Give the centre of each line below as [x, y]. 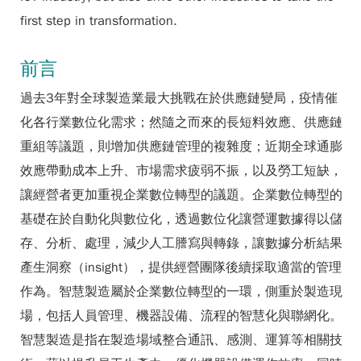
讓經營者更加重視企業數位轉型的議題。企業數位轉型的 [181, 195]
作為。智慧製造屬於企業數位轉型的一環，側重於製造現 [181, 292]
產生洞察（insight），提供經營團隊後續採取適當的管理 [181, 268]
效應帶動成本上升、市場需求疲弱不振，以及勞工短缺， [181, 171]
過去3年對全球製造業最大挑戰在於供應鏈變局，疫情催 [179, 98]
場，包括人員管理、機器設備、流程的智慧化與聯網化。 [181, 316]
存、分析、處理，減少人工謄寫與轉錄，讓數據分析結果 [181, 243]
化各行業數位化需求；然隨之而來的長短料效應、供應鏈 [181, 122]
